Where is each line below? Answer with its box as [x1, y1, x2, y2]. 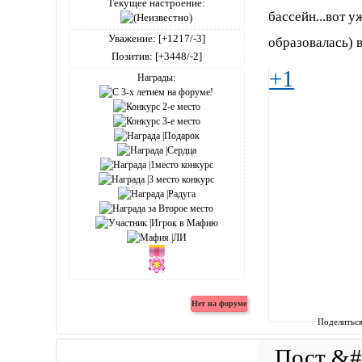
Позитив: [111, 49, 153, 62]
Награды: [137, 71, 176, 83]
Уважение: [107, 32, 156, 44]
